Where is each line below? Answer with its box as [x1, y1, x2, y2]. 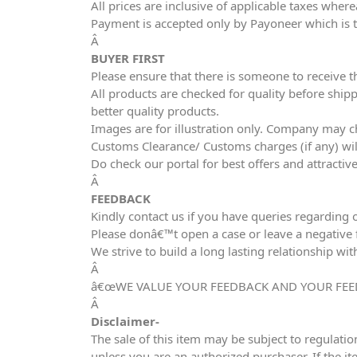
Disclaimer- [91, 312, 159, 329]
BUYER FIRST [91, 49, 165, 66]
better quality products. [91, 102, 219, 119]
